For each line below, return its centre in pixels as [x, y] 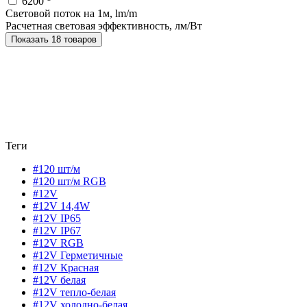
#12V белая [59, 280]
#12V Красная [66, 268]
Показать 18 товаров [74, 40]
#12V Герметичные [78, 256]
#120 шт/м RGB [70, 182]
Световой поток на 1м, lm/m [71, 14]
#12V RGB [58, 243]
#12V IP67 [57, 231]
